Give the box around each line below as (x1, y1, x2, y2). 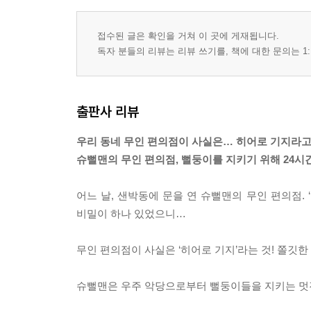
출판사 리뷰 (76, 103, 139, 121)
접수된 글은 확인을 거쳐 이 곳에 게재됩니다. (97, 31, 279, 42)
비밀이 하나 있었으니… (76, 208, 186, 220)
